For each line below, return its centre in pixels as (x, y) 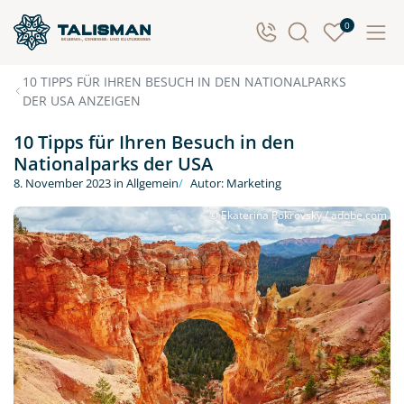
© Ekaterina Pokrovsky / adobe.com (298, 215)
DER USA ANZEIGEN (82, 101)
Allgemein (152, 183)
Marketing (254, 183)
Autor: (208, 183)
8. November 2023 (62, 183)
